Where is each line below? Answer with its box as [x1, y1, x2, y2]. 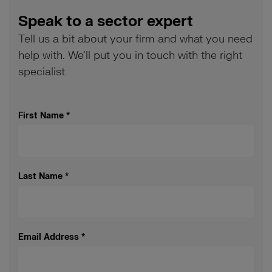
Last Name [18, 171, 63, 182]
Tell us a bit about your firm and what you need [18, 32, 253, 46]
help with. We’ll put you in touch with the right [18, 49, 242, 63]
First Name [18, 110, 64, 121]
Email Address [18, 231, 79, 242]
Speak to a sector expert [18, 12, 193, 31]
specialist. [18, 65, 67, 79]
